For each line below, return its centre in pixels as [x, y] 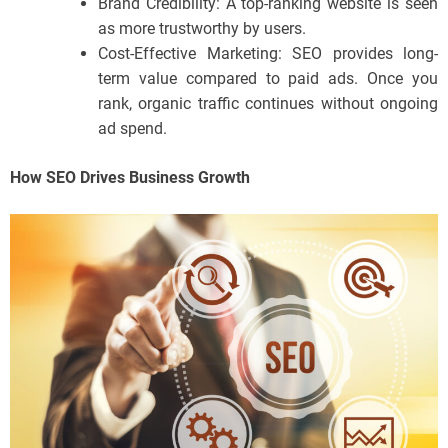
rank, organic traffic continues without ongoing [268, 103]
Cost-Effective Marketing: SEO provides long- [268, 53]
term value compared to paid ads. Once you [268, 78]
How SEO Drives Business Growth [130, 177]
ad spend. [132, 128]
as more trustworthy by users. [202, 28]
